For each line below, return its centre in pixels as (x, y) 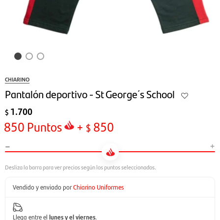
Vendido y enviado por (42, 187)
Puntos (43, 126)
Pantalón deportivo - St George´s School (90, 94)
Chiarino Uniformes (98, 187)
